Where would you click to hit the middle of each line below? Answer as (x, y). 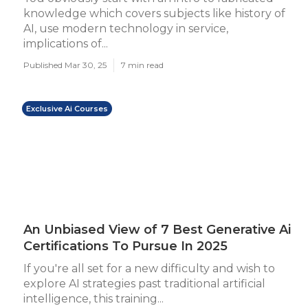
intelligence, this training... (93, 299)
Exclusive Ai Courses (67, 109)
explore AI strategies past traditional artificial (144, 284)
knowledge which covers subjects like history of (154, 13)
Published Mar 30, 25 (65, 65)
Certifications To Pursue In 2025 (125, 246)
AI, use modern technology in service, (126, 29)
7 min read (142, 65)
